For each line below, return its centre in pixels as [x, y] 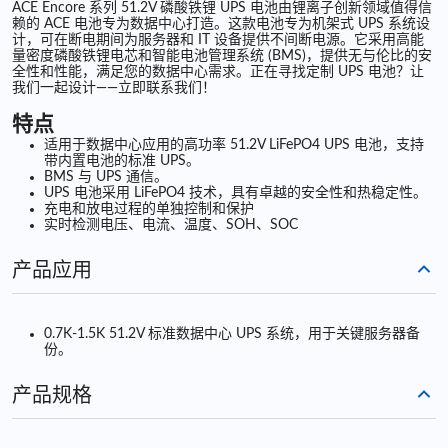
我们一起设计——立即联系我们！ [114, 88]
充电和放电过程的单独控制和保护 [149, 209]
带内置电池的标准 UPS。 [122, 161]
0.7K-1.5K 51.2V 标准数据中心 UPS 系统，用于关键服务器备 [232, 334]
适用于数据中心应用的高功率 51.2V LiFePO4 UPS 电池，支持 [234, 145]
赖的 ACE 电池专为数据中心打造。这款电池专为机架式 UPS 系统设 [221, 24]
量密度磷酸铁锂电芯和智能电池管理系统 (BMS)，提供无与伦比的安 [222, 56]
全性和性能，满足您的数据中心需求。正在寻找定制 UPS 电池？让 [218, 72]
